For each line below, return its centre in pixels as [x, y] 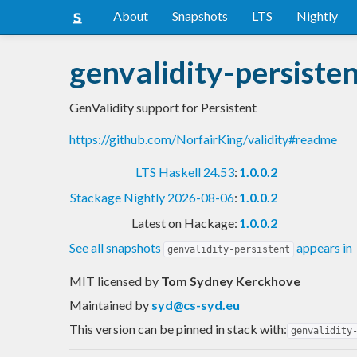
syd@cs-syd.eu [196, 304]
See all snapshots [116, 247]
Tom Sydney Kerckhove [231, 280]
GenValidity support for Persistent [163, 107]
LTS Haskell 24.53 [185, 171]
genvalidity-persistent [229, 249]
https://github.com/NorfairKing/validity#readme [203, 139]
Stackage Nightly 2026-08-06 [152, 197]
